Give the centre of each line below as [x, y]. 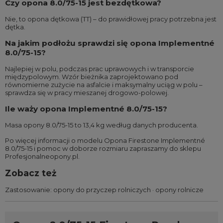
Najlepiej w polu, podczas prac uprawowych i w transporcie [100, 69]
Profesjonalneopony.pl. [42, 157]
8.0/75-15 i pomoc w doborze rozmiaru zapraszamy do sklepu [103, 149]
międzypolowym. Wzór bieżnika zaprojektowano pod [92, 77]
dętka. [15, 27]
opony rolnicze [179, 190]
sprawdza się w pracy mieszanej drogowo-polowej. [87, 93]
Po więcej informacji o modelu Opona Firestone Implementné [105, 141]
